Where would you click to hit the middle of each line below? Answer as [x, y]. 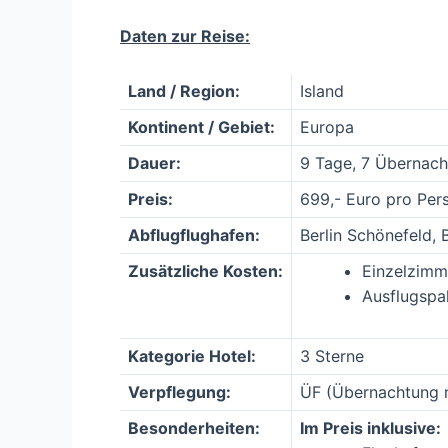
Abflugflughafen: [194, 234]
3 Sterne [332, 355]
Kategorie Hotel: [192, 355]
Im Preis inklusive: [370, 427]
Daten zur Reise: [185, 35]
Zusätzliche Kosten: [205, 270]
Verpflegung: [179, 391]
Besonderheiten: [194, 427]
